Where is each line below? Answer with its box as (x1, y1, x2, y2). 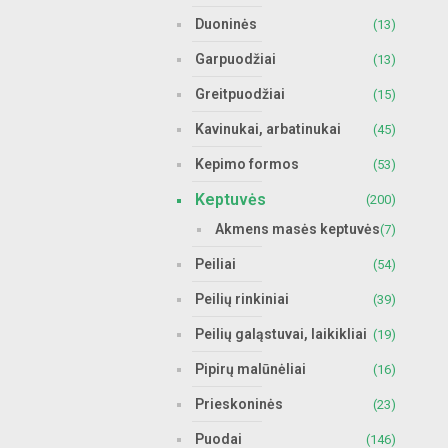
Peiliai (195, 256, 236, 272)
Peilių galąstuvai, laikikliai (195, 326, 367, 342)
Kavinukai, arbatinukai (195, 121, 341, 137)
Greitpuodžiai (195, 86, 285, 102)
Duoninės (195, 16, 257, 32)
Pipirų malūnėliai (195, 361, 306, 377)
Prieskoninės (195, 396, 283, 412)
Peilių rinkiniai (195, 291, 289, 307)
